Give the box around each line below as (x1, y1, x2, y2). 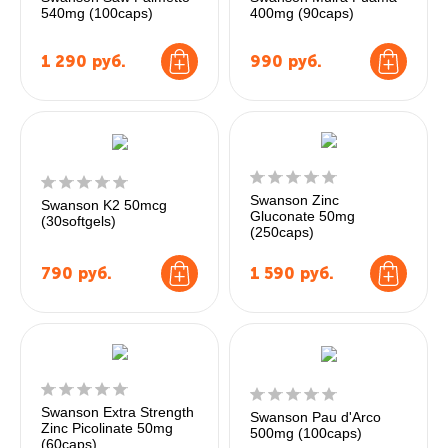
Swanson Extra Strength (41, 404, 194, 420)
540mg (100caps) (41, 5, 153, 21)
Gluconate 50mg (250, 208, 355, 224)
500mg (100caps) (250, 424, 362, 441)
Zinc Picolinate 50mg (41, 420, 173, 436)
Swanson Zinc (250, 192, 339, 208)
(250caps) (250, 224, 314, 240)
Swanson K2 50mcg (41, 196, 167, 213)
